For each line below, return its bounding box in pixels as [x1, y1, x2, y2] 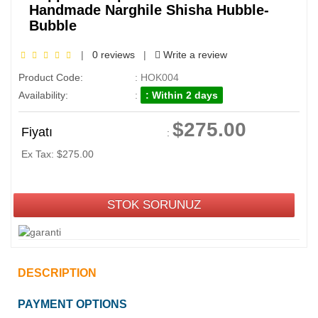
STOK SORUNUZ [107, 198, 201, 212]
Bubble [29, 18, 77, 33]
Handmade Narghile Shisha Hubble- [29, 2, 269, 18]
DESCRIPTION [18, 267, 97, 280]
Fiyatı [21, 125, 53, 139]
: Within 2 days [146, 89, 218, 101]
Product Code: [18, 72, 83, 83]
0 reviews [92, 49, 135, 60]
